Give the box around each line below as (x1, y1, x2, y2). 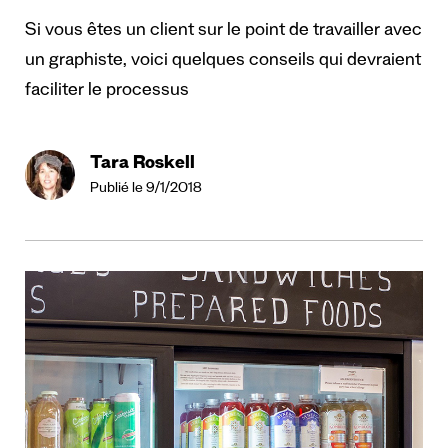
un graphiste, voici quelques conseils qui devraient (25, 52, 421, 73)
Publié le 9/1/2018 (90, 182, 202, 199)
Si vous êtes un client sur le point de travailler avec (25, 22, 422, 43)
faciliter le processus (25, 82, 189, 103)
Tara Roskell (90, 155, 195, 176)
